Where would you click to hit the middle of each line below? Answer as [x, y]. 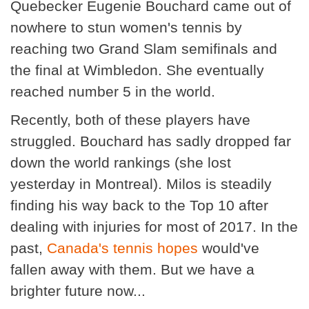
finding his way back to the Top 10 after [139, 206]
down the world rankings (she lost [121, 163]
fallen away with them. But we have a [132, 270]
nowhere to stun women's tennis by [126, 28]
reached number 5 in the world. [113, 92]
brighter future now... [78, 291]
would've [229, 248]
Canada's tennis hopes [122, 248]
